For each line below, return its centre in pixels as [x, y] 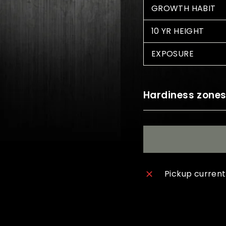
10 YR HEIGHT [178, 31]
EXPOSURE [172, 54]
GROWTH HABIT [183, 9]
